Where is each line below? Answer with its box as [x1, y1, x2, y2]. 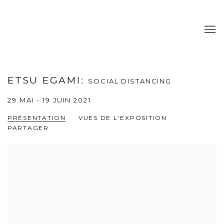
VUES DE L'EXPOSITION [78, 114, 167, 121]
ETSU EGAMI [7, 74, 81, 86]
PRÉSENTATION [7, 114, 66, 121]
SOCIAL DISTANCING [88, 77, 172, 85]
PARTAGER [7, 124, 49, 131]
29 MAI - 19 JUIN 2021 [7, 96, 91, 104]
